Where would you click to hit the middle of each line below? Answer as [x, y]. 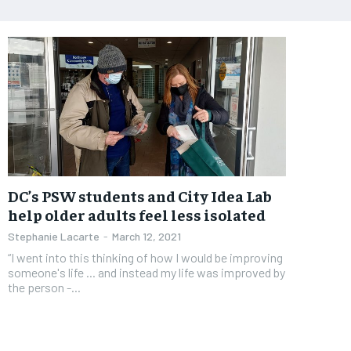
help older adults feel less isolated [137, 214]
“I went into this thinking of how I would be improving [145, 257]
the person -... [44, 287]
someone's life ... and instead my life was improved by [147, 272]
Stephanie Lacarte [54, 236]
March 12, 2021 [147, 236]
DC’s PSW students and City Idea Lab [140, 195]
